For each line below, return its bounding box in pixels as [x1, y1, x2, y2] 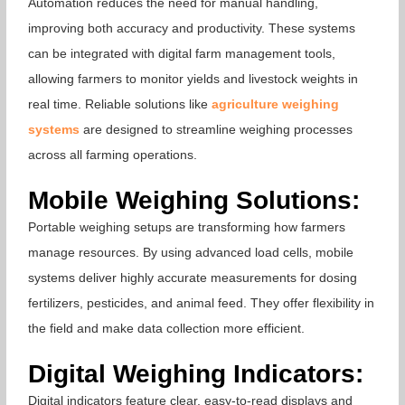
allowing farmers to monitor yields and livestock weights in [28, 71, 359, 86]
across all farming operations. [28, 146, 198, 162]
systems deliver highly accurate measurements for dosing [28, 270, 358, 286]
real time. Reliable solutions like [28, 96, 212, 111]
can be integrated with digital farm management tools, [28, 45, 336, 61]
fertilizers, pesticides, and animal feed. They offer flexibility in [28, 296, 375, 311]
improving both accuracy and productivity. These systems [28, 20, 356, 35]
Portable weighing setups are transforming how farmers [28, 220, 346, 235]
